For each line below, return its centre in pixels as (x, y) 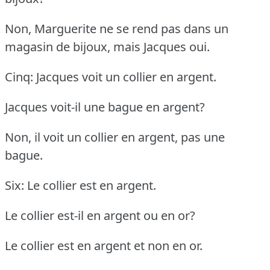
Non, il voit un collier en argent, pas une (115, 137)
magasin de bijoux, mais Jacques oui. (107, 46)
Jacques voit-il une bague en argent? (105, 107)
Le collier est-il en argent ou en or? (100, 215)
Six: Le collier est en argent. (80, 185)
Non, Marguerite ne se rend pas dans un (117, 28)
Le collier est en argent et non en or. (104, 245)
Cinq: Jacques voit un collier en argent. (111, 77)
